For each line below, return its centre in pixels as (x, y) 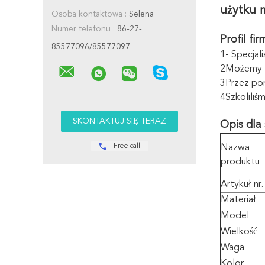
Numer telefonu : (83, 29)
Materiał (238, 200)
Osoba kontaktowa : (89, 14)
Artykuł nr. (242, 185)
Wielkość (239, 232)
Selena (140, 14)
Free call (127, 146)
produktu (240, 162)
